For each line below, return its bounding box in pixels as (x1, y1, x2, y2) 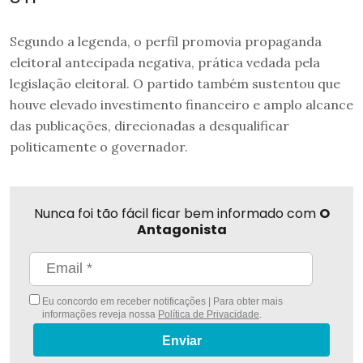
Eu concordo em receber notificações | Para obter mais (40, 295, 283, 307)
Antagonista (136, 220, 227, 239)
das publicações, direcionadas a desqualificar (10, 117, 289, 134)
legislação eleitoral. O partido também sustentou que (10, 75, 340, 92)
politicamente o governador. (10, 138, 188, 155)
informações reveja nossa (41, 308, 158, 320)
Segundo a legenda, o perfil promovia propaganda (10, 32, 322, 49)
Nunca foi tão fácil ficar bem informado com (33, 203, 319, 223)
